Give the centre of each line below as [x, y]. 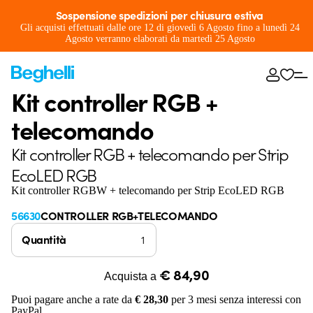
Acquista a [131, 276]
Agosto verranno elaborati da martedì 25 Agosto [160, 39]
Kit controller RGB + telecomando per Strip [150, 153]
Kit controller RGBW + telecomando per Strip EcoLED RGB [148, 190]
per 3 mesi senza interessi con [235, 299]
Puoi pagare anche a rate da [73, 299]
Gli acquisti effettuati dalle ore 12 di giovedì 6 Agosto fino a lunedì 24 [160, 28]
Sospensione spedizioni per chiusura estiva [160, 15]
